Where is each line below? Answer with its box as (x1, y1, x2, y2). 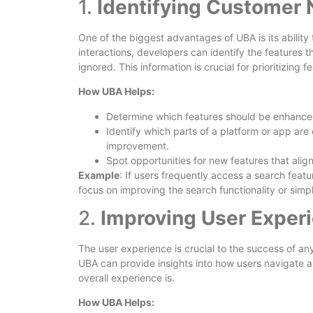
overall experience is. (78, 271, 175, 284)
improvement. (106, 139, 169, 152)
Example (78, 168, 119, 181)
